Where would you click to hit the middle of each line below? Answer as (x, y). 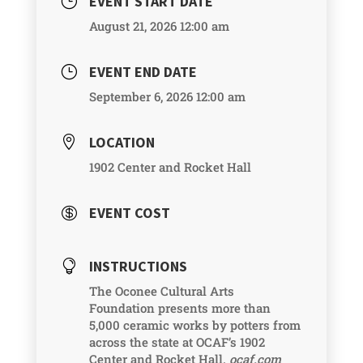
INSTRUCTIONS (138, 267)
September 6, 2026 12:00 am (167, 97)
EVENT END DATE (143, 72)
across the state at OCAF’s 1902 (177, 342)
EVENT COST (129, 213)
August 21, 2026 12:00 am (159, 26)
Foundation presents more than (179, 308)
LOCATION (122, 143)
